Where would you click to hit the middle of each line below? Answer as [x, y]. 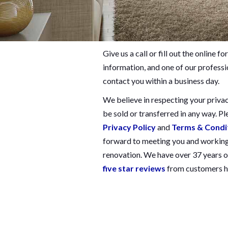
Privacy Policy [129, 127]
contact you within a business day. [161, 81]
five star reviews [134, 168]
